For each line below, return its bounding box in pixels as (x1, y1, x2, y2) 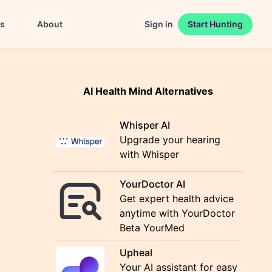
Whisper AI (120, 119, 171, 131)
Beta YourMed (120, 222, 185, 234)
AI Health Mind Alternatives (83, 85, 213, 97)
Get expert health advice (120, 192, 234, 205)
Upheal (120, 246, 153, 259)
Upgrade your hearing (120, 134, 221, 146)
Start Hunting (188, 19, 243, 29)
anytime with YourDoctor (120, 207, 236, 219)
